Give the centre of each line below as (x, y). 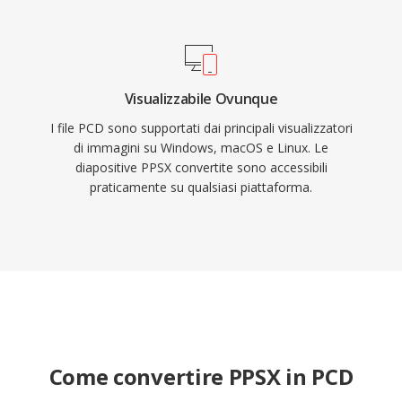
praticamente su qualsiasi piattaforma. (201, 187)
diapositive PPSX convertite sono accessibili (201, 167)
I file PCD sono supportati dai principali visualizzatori (201, 128)
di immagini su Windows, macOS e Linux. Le (201, 148)
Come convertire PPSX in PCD (201, 376)
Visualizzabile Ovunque (201, 99)
